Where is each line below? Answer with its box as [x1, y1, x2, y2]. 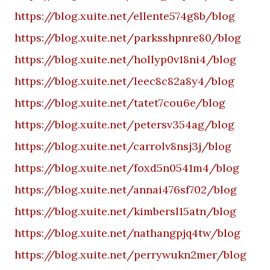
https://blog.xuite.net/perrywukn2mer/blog [14, 248, 246, 262]
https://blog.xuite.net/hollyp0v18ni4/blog [14, 52, 236, 66]
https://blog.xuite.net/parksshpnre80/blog [14, 31, 241, 45]
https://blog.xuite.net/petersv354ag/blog [14, 118, 234, 131]
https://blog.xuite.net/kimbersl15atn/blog [14, 204, 236, 218]
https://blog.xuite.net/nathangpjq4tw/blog [14, 226, 240, 240]
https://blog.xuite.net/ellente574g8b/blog [14, 9, 235, 23]
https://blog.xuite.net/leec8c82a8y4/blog [14, 74, 234, 88]
